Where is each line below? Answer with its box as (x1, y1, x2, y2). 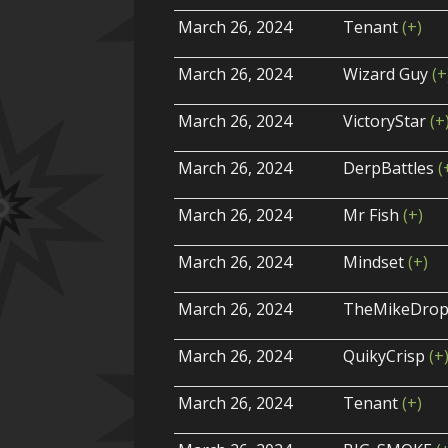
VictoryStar (343, 110, 431, 133)
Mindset (343, 251, 409, 274)
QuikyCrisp (343, 345, 430, 368)
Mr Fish (343, 204, 404, 227)
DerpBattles (343, 157, 439, 180)
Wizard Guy (343, 63, 433, 86)
